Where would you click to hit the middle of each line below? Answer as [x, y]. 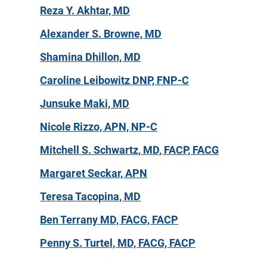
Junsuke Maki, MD [85, 103]
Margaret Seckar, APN [94, 173]
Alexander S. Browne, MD [101, 33]
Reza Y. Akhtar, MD [85, 10]
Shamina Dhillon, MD [91, 57]
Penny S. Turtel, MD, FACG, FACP [118, 243]
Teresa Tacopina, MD [91, 196]
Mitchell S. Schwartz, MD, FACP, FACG [130, 150]
